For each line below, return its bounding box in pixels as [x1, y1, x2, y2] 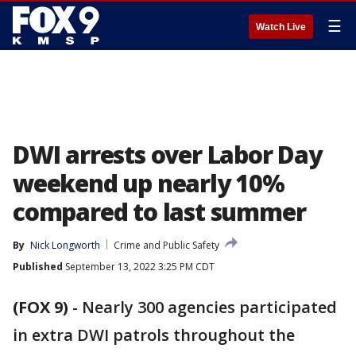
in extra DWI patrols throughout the [13, 324, 295, 346]
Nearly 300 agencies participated [82, 296, 337, 318]
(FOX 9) [13, 296, 68, 318]
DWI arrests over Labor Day [13, 138, 322, 171]
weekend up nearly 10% [13, 167, 284, 199]
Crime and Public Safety [114, 238, 219, 252]
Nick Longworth [30, 238, 100, 252]
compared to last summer [13, 195, 306, 228]
